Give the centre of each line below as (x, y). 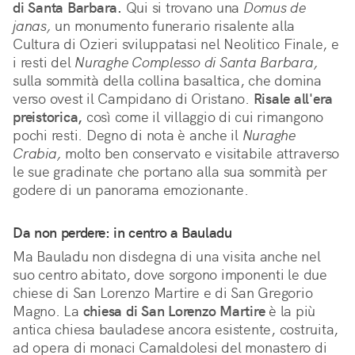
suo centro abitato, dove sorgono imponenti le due (170, 275)
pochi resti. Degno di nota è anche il (128, 136)
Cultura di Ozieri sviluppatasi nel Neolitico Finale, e (176, 44)
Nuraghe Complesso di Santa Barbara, (197, 63)
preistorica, (48, 117)
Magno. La (48, 311)
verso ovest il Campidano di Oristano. (133, 99)
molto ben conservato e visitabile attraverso (200, 154)
